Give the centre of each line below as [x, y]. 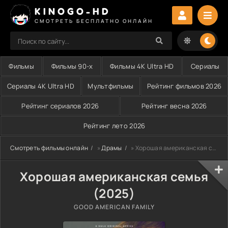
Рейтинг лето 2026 [114, 126]
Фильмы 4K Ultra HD [142, 66]
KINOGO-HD [73, 11]
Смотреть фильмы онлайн [49, 148]
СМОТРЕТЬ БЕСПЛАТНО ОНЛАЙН [94, 21]
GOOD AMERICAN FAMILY [114, 207]
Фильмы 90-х [72, 66]
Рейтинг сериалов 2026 [60, 106]
